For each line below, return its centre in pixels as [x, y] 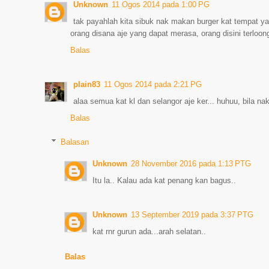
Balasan [74, 142]
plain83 [87, 84]
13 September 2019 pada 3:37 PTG [192, 214]
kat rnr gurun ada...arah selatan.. [150, 231]
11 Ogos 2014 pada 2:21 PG [153, 84]
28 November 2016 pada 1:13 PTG [191, 163]
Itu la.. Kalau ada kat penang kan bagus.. [165, 180]
